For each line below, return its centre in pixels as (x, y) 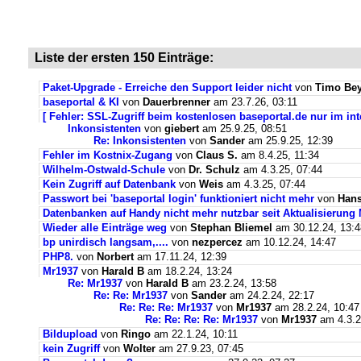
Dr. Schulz (214, 170)
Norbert (115, 257)
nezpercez (217, 242)
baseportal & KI (81, 102)
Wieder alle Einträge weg (105, 228)
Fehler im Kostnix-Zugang (108, 155)
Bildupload (70, 334)
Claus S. (217, 155)
